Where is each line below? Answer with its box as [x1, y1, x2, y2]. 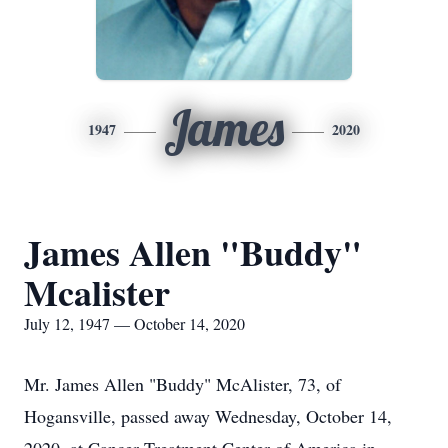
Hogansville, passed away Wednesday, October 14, [24, 404, 392, 428]
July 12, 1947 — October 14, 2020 [24, 313, 245, 334]
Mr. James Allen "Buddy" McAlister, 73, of [24, 372, 341, 396]
